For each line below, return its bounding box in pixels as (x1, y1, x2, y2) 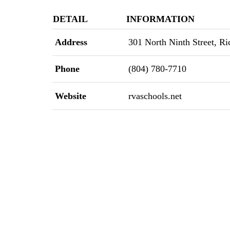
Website (52, 90, 86, 101)
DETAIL (53, 13, 88, 24)
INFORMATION (126, 13, 195, 24)
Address (52, 36, 87, 47)
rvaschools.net (126, 90, 182, 101)
